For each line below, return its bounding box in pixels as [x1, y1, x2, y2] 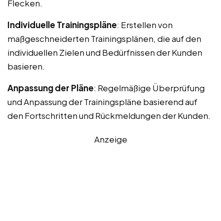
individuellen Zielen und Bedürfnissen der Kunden [7, 46, 202, 58]
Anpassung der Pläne [7, 82, 94, 93]
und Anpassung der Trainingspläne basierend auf [7, 96, 197, 107]
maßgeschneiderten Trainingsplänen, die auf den [7, 33, 201, 44]
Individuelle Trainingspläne [7, 19, 117, 30]
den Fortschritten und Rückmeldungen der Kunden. [7, 110, 211, 121]
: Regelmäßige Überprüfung [94, 82, 205, 93]
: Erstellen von [117, 19, 173, 30]
